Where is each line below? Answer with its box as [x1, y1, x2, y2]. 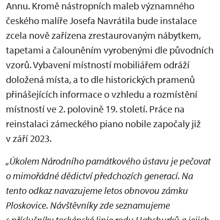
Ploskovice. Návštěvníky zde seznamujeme [6, 199, 170, 211]
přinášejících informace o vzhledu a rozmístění [6, 88, 197, 100]
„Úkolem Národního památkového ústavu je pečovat [6, 155, 211, 167]
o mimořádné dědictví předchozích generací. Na [6, 169, 193, 182]
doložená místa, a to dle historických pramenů [6, 73, 195, 85]
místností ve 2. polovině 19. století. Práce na [6, 103, 185, 115]
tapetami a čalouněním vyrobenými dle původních [6, 44, 214, 56]
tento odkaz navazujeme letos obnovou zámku [6, 184, 188, 196]
